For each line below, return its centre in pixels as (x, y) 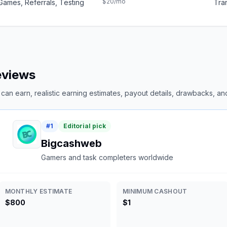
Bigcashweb (71, 143)
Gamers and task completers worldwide (107, 157)
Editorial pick (84, 126)
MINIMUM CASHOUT (155, 191)
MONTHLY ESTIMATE (39, 191)
